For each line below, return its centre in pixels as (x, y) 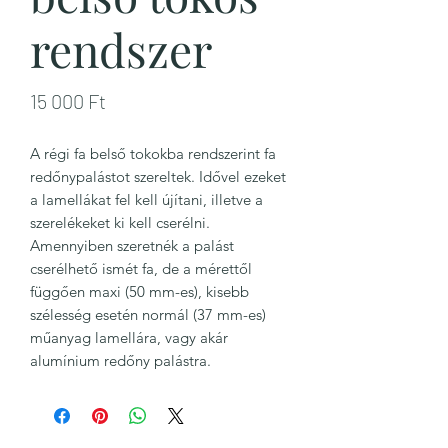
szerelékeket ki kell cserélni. (120, 222)
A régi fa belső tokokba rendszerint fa (153, 153)
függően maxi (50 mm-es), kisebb (139, 291)
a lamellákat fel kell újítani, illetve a (146, 199)
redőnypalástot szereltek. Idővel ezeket (158, 176)
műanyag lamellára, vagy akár (129, 337)
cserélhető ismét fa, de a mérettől (141, 268)
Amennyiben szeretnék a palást (132, 245)
